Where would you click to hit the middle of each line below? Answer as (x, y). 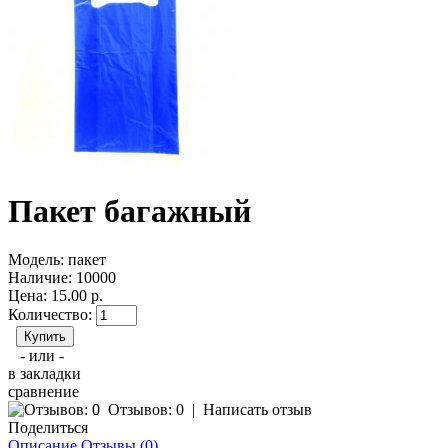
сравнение (43, 392)
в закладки (44, 374)
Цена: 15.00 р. (55, 296)
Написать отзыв (257, 410)
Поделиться (48, 428)
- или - (42, 356)
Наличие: (40, 278)
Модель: (36, 260)
